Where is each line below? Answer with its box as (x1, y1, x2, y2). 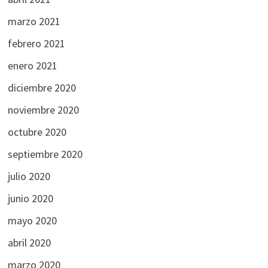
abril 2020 (7, 235, 51, 249)
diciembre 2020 (7, 80, 76, 95)
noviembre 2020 (7, 102, 79, 117)
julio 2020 (7, 169, 50, 183)
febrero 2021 (7, 36, 65, 50)
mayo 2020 (7, 213, 57, 227)
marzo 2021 (7, 14, 60, 28)
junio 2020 (7, 191, 53, 205)
